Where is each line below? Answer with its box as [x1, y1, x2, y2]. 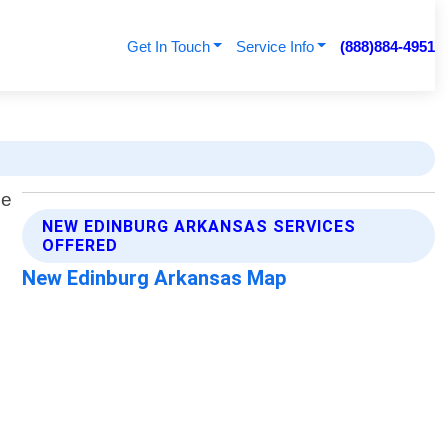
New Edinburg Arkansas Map [22, 266, 288, 291]
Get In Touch [126, 38, 210, 55]
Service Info [235, 38, 314, 55]
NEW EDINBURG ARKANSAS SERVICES [42, 217, 357, 237]
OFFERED [42, 236, 119, 256]
